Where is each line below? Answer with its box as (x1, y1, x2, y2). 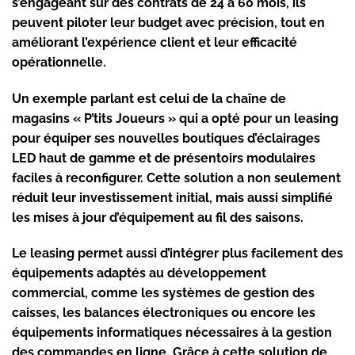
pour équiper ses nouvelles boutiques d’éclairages (12, 130, 320, 146)
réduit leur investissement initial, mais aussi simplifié (12, 189, 333, 205)
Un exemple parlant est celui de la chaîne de (12, 90, 286, 106)
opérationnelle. (12, 54, 106, 70)
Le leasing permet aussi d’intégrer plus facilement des (12, 246, 343, 261)
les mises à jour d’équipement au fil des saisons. (12, 209, 303, 225)
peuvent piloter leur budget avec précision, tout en (12, 14, 325, 30)
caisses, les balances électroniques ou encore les (12, 305, 315, 321)
